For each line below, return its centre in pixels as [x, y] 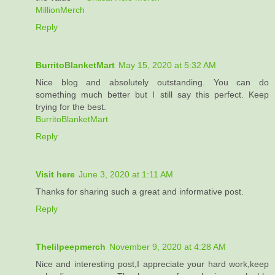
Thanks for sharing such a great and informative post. [140, 192]
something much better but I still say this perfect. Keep [152, 95]
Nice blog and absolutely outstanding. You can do [152, 83]
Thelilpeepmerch [71, 247]
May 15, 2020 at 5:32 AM [167, 65]
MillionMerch [60, 10]
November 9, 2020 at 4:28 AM [168, 247]
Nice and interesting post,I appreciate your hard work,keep [152, 264]
